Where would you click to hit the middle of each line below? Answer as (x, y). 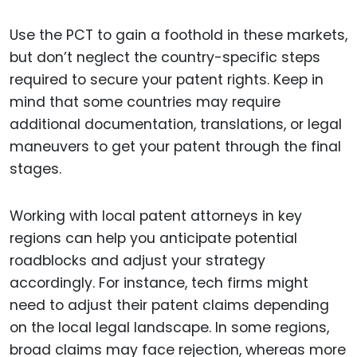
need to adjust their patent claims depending (169, 305)
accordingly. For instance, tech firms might (159, 282)
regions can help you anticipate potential (153, 238)
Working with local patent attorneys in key (156, 216)
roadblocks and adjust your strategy (137, 260)
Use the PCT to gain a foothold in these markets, (178, 35)
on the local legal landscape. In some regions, (169, 327)
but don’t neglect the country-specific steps (165, 57)
